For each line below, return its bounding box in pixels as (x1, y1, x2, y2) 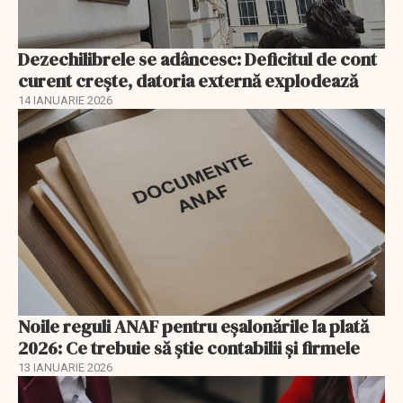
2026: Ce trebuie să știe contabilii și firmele (18, 335, 360, 361)
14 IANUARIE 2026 (18, 94, 112, 108)
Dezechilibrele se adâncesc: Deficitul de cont (18, 47, 377, 73)
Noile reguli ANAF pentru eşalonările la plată (18, 313, 369, 339)
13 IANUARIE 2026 (18, 360, 112, 374)
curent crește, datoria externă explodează (18, 68, 358, 94)
